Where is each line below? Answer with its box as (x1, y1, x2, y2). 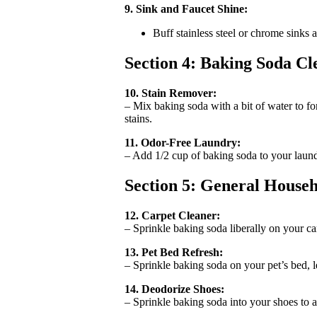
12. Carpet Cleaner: (125, 209, 220, 221)
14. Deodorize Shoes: (125, 282, 224, 295)
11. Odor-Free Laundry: (125, 137, 241, 149)
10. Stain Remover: (125, 87, 217, 100)
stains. (125, 113, 152, 125)
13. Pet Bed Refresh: (125, 246, 223, 258)
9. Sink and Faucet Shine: (125, 3, 248, 16)
